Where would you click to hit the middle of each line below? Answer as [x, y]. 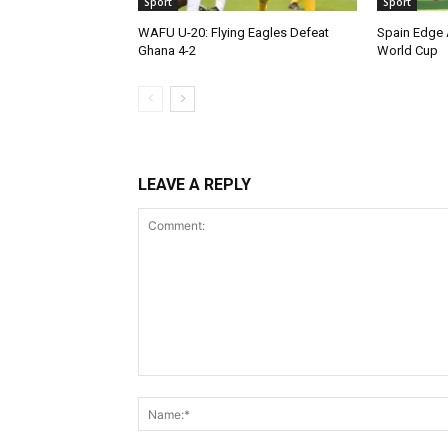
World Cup [408, 51]
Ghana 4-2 [167, 51]
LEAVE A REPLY [194, 185]
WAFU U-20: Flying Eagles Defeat [233, 33]
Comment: [170, 386]
